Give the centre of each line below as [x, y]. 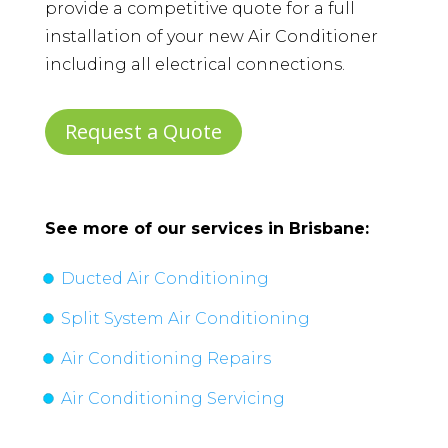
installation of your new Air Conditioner [211, 37]
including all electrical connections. [194, 65]
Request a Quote [143, 132]
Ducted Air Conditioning [164, 279]
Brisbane [326, 229]
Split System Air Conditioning [185, 319]
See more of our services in [166, 229]
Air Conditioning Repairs [165, 359]
